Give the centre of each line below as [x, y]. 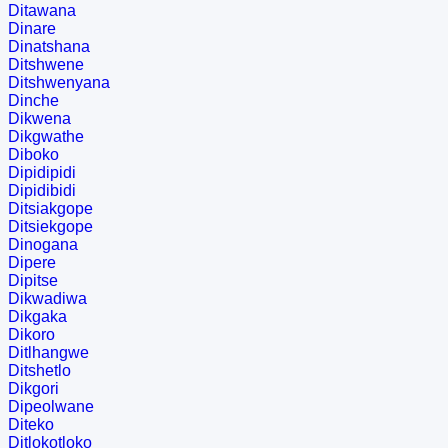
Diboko [33, 155]
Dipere [32, 263]
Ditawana [42, 11]
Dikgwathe [46, 137]
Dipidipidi [42, 173]
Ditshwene [46, 65]
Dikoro [31, 335]
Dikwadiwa [47, 299]
